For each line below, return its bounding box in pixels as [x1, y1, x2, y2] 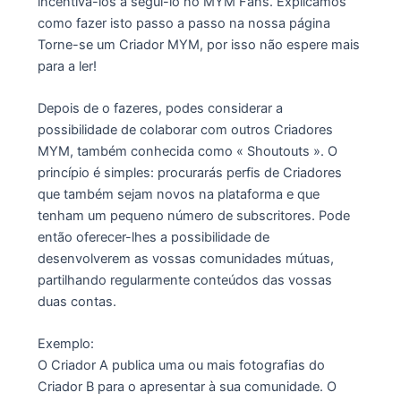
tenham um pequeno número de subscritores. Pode [37, 208, 350, 225]
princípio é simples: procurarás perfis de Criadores [37, 165, 342, 182]
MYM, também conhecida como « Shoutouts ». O [37, 143, 337, 160]
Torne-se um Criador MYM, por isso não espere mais [37, 36, 360, 53]
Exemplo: [37, 336, 94, 353]
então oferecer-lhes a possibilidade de [37, 229, 269, 246]
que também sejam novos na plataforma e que [37, 186, 320, 203]
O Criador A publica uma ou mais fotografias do [37, 357, 325, 374]
